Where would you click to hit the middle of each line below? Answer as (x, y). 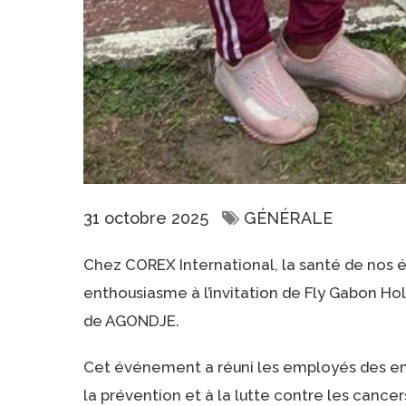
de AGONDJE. (131, 320)
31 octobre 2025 (148, 217)
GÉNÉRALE (288, 217)
